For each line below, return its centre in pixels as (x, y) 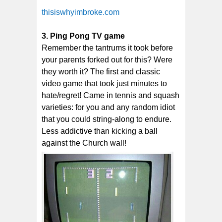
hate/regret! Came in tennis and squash (111, 95)
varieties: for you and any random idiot (108, 107)
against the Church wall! (84, 143)
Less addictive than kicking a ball (100, 131)
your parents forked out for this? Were (107, 59)
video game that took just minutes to (104, 83)
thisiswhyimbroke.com (81, 12)
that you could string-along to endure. (107, 119)
